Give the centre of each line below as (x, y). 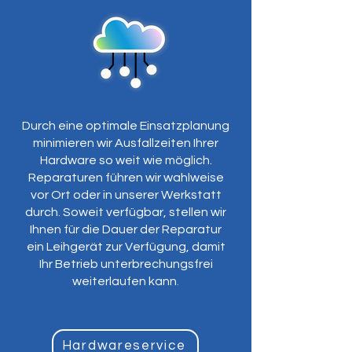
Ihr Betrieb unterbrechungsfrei (126, 264)
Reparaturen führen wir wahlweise (126, 178)
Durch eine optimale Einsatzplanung (126, 126)
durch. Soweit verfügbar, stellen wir (126, 212)
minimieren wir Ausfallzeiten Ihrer (126, 143)
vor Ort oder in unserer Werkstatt (126, 195)
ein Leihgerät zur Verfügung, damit (126, 247)
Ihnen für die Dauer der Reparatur (126, 229)
